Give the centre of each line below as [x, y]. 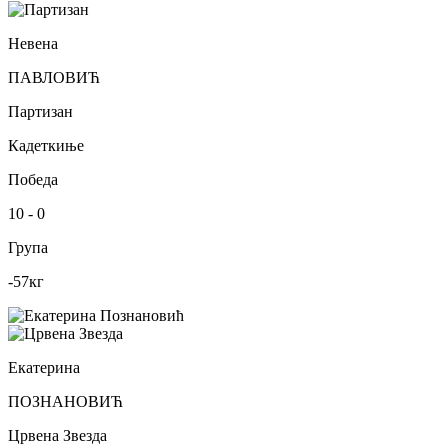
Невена [33, 43]
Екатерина [44, 367]
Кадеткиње [46, 145]
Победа [33, 179]
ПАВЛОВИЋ [54, 77]
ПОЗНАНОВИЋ [65, 401]
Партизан [40, 111]
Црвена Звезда [57, 435]
